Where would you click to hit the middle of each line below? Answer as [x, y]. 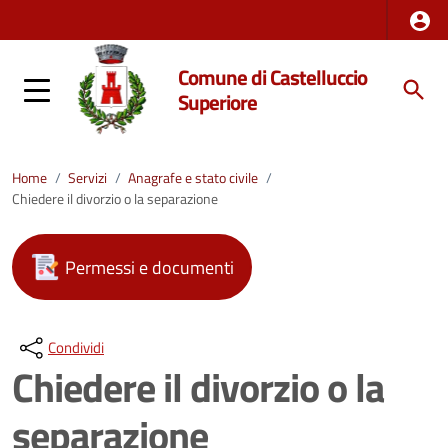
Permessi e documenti [149, 267]
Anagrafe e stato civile [193, 178]
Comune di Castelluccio [273, 77]
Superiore [218, 102]
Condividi [76, 347]
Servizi [87, 178]
